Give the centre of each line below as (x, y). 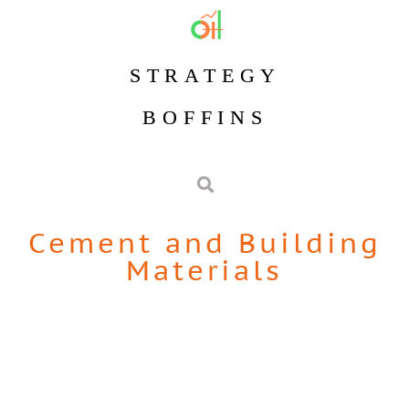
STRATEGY (205, 75)
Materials (204, 270)
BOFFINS (205, 117)
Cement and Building (204, 242)
